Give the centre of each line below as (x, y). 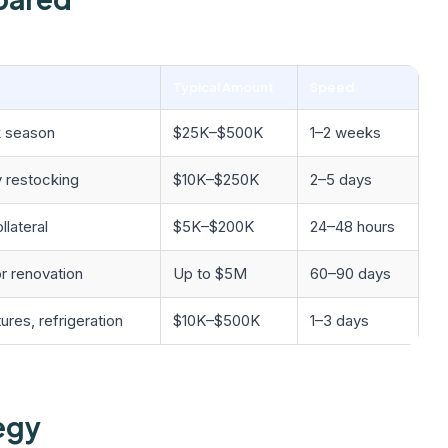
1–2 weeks (345, 132)
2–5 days (341, 179)
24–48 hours (352, 226)
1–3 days (339, 320)
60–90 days (350, 273)
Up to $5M (210, 273)
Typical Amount (223, 87)
